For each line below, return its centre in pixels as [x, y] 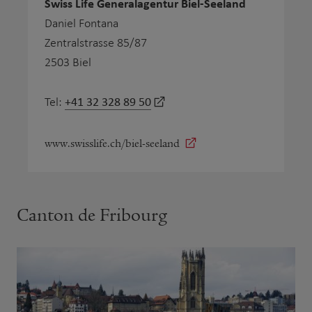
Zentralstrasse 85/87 [96, 42]
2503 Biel [68, 62]
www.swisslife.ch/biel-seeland [112, 143]
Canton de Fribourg [92, 215]
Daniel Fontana [81, 23]
